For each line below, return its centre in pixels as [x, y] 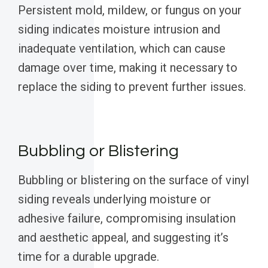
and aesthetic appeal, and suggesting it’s [123, 238]
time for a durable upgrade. [89, 257]
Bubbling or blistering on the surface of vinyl [133, 180]
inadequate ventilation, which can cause [122, 49]
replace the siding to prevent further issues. [132, 87]
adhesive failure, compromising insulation [127, 219]
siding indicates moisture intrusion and [119, 30]
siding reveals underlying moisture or [115, 200]
